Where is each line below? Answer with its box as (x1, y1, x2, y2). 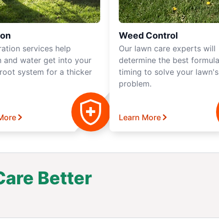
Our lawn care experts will (119, 44, 216, 53)
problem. (119, 79, 152, 88)
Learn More (119, 112, 161, 122)
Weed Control (119, 30, 178, 41)
